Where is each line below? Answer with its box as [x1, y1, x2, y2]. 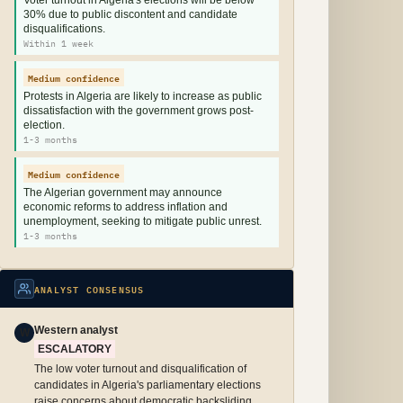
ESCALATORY [38, 343, 112, 355]
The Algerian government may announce [23, 187, 222, 198]
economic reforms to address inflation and [23, 201, 228, 212]
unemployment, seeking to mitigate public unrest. [23, 216, 262, 227]
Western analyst [34, 324, 118, 336]
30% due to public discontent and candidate [23, 9, 237, 20]
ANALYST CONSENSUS [34, 281, 145, 297]
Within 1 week [23, 38, 94, 49]
